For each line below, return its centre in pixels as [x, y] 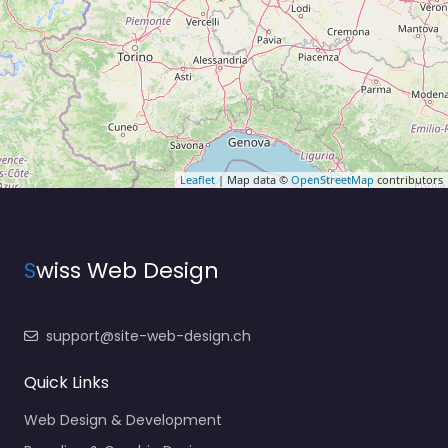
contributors [408, 179]
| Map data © [253, 179]
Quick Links [66, 382]
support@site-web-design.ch [148, 335]
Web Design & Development [123, 419]
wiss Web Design [127, 270]
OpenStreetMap [332, 179]
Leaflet [197, 179]
